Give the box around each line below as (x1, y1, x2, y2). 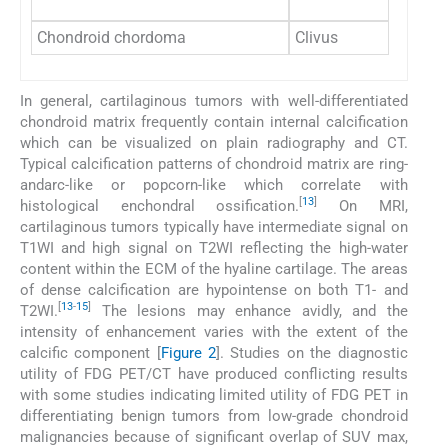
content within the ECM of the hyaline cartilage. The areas (20, 259, 408, 278)
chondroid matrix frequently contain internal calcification (20, 112, 408, 131)
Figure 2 (160, 343, 217, 362)
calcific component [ (20, 343, 161, 362)
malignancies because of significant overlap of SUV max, (20, 427, 408, 446)
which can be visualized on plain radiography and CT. (20, 133, 408, 152)
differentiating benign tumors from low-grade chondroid (20, 406, 408, 425)
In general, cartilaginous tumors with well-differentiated (20, 91, 408, 110)
